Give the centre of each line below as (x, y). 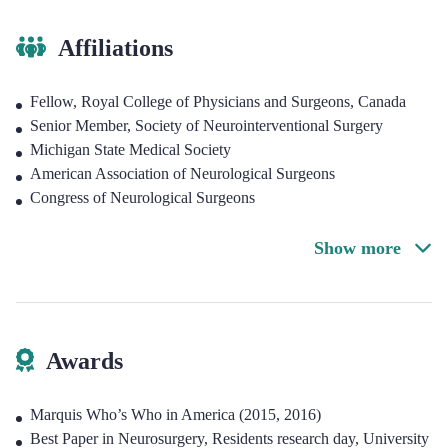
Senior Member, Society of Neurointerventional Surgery (206, 125)
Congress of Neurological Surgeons (142, 197)
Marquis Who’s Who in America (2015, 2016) (175, 414)
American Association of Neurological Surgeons (182, 173)
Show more (360, 248)
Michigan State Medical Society (130, 149)
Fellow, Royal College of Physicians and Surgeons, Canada (218, 101)
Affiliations (115, 48)
